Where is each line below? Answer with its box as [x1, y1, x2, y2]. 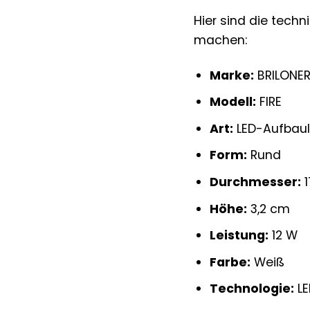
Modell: [210, 93, 257, 111]
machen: [194, 31, 248, 48]
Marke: [210, 66, 255, 84]
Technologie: [210, 280, 295, 298]
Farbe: [210, 253, 251, 271]
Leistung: [210, 227, 269, 244]
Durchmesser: [210, 174, 302, 191]
